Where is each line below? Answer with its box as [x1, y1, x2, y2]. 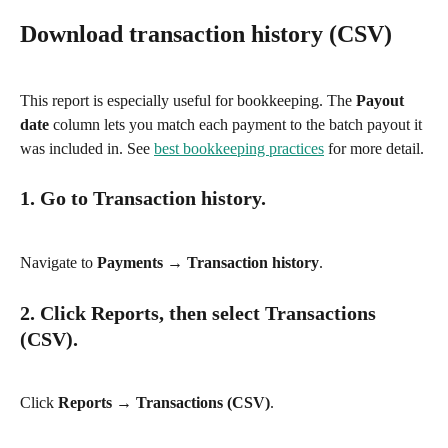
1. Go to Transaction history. [20, 187, 266, 210]
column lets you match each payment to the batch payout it [49, 115, 426, 133]
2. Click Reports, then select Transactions [20, 301, 381, 324]
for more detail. [324, 139, 424, 157]
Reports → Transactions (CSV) [58, 394, 270, 412]
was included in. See [20, 139, 154, 157]
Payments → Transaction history [97, 253, 319, 271]
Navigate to [20, 253, 97, 271]
